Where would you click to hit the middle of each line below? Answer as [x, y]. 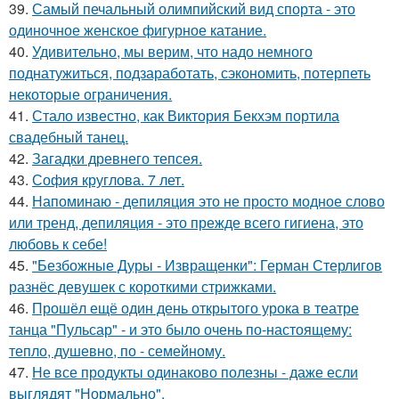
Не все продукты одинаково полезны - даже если [195, 372]
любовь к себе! [58, 244]
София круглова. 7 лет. [108, 180]
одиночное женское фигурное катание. [138, 30]
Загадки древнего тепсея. [117, 159]
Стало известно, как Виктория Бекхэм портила [186, 116]
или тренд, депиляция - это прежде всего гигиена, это [186, 223]
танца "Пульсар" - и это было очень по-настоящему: [180, 330]
